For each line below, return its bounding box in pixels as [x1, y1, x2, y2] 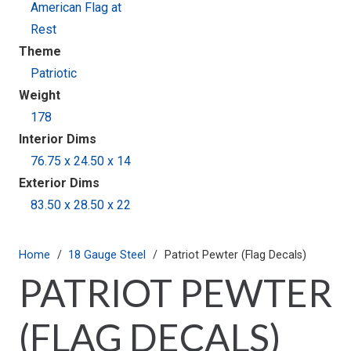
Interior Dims [19, 131, 96, 147]
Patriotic [31, 65, 78, 81]
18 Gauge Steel [68, 248, 147, 262]
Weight [19, 87, 60, 103]
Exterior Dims [19, 175, 100, 190]
